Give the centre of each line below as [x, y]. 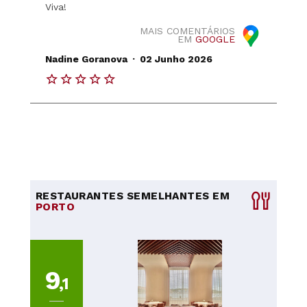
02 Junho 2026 [176, 59]
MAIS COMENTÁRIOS [187, 30]
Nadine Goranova [87, 59]
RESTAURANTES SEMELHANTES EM [133, 196]
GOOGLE [215, 39]
